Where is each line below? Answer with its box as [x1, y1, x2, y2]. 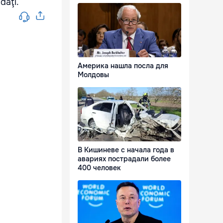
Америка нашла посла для [78, 61, 168, 71]
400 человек [78, 163, 121, 173]
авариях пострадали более [78, 154, 171, 164]
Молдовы [78, 70, 109, 80]
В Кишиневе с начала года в [78, 145, 174, 155]
